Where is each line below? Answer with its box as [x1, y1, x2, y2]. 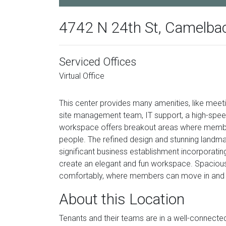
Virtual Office [59, 71, 104, 81]
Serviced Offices [59, 55, 136, 68]
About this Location [59, 190, 185, 208]
